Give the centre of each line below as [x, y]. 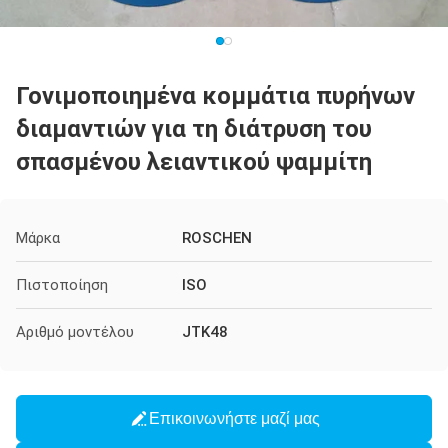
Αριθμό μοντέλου [75, 332]
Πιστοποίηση [62, 285]
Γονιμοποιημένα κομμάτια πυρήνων [215, 96]
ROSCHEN [217, 238]
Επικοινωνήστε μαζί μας [234, 418]
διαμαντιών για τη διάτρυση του [194, 129]
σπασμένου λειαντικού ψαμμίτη [194, 162]
